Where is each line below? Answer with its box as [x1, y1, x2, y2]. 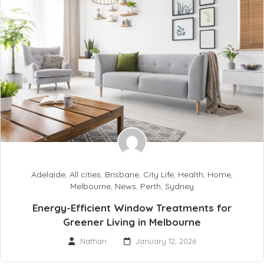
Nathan [80, 236, 107, 246]
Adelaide [31, 169, 65, 180]
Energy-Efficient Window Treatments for [32, 202, 232, 214]
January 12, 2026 [135, 236, 196, 246]
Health [178, 169, 203, 180]
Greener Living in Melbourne [63, 216, 201, 229]
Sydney [165, 181, 194, 192]
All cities [70, 169, 101, 180]
